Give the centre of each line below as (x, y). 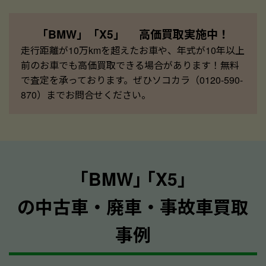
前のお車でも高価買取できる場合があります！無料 (130, 65)
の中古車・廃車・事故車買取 (133, 206)
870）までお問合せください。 (86, 94)
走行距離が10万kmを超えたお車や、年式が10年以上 (133, 50)
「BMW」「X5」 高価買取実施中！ (133, 34)
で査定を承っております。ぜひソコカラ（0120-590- (132, 80)
